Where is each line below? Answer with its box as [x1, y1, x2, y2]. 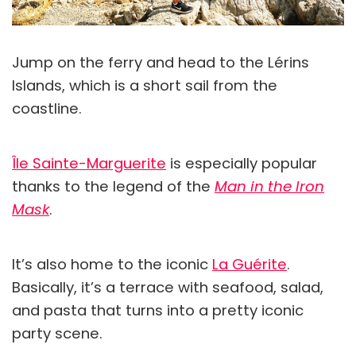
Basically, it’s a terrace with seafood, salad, [12, 277, 323, 297]
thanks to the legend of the [12, 176, 215, 196]
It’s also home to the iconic [12, 253, 212, 274]
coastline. [12, 98, 82, 118]
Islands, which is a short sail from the [12, 75, 277, 95]
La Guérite [212, 253, 287, 274]
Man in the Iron [215, 176, 324, 196]
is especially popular [166, 153, 317, 173]
